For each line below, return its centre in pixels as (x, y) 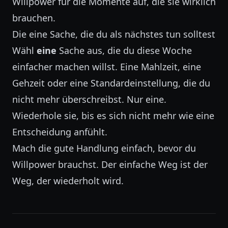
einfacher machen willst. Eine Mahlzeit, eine (107, 67)
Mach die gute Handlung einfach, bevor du (104, 148)
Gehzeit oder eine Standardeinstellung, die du (111, 83)
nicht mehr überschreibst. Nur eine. (89, 99)
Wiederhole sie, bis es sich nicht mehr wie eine (113, 116)
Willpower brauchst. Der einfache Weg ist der (110, 164)
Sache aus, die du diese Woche (124, 50)
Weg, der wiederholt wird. (68, 181)
